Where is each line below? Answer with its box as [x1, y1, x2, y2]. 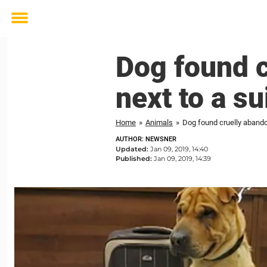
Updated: [116, 145, 150, 153]
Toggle [11, 20, 44, 33]
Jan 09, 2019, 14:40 [150, 145, 208, 153]
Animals [145, 118, 173, 127]
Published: [116, 154, 154, 163]
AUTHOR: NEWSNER [116, 135, 176, 143]
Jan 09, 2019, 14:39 [154, 154, 211, 163]
